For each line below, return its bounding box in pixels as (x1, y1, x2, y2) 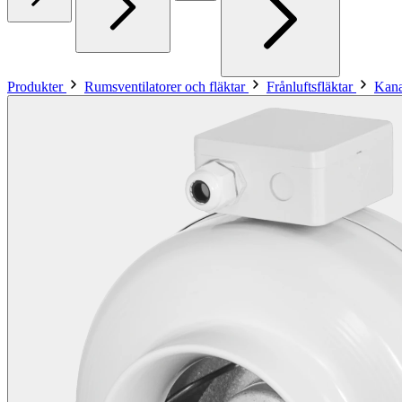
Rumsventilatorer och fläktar (84, 78, 249, 94)
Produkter (7, 78, 66, 94)
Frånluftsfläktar (267, 78, 356, 94)
